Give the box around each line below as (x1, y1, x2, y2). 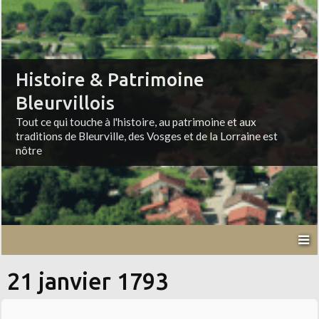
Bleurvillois (16, 93, 115, 114)
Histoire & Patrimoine (16, 69, 205, 90)
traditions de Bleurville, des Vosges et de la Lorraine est (16, 130, 278, 143)
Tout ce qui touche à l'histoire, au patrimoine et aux (16, 115, 257, 129)
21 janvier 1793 (7, 268, 169, 295)
